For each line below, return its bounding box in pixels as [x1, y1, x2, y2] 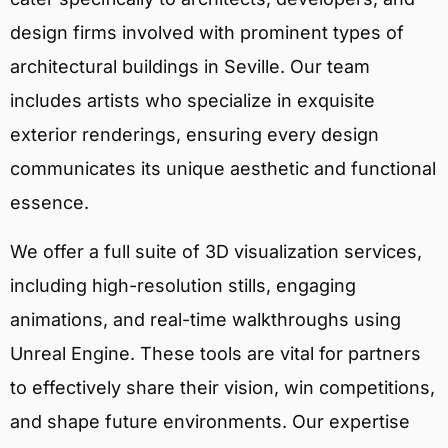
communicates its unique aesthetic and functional [10, 158, 436, 180]
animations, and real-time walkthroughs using [10, 308, 401, 330]
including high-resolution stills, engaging [10, 274, 356, 296]
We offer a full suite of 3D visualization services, [10, 240, 422, 262]
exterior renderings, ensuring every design [10, 124, 379, 146]
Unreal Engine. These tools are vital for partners [10, 342, 421, 364]
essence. [10, 192, 89, 214]
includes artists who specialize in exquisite [10, 90, 375, 112]
